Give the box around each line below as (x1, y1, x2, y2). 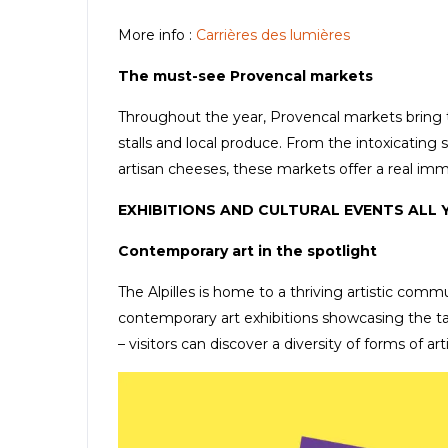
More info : (118, 25, 196, 44)
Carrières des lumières (196, 25, 350, 44)
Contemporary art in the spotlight (118, 241, 377, 260)
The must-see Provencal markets (118, 66, 373, 85)
